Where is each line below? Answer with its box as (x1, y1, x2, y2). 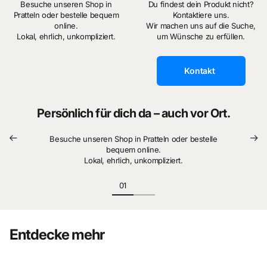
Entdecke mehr (10, 226, 105, 244)
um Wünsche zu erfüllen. (156, 32, 246, 42)
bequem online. (106, 145, 161, 155)
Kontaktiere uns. (172, 10, 229, 20)
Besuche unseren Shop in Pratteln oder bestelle (49, 134, 218, 144)
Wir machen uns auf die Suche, (146, 21, 256, 31)
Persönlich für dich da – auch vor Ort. (37, 106, 230, 121)
